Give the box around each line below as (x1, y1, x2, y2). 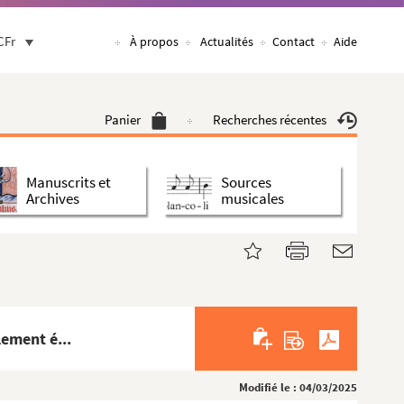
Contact (272, 33, 315, 50)
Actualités (200, 33, 253, 50)
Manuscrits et (26, 171, 111, 192)
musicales (221, 188, 284, 208)
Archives (26, 188, 79, 208)
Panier (105, 111, 141, 128)
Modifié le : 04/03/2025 (239, 380, 357, 395)
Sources (221, 171, 271, 192)
